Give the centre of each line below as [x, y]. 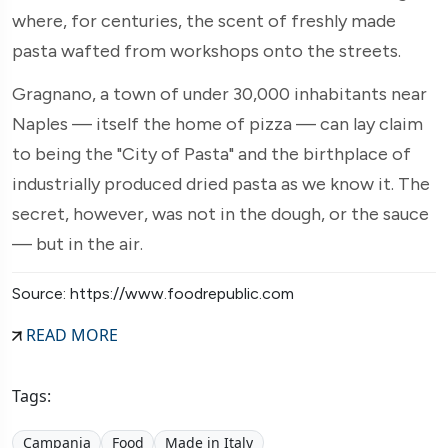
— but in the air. [77, 243]
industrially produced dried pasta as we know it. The [221, 183]
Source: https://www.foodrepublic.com [153, 293]
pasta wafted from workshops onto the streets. [206, 50]
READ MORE [70, 334]
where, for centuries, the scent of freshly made [204, 20]
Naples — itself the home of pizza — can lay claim [217, 123]
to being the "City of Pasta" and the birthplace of [211, 153]
